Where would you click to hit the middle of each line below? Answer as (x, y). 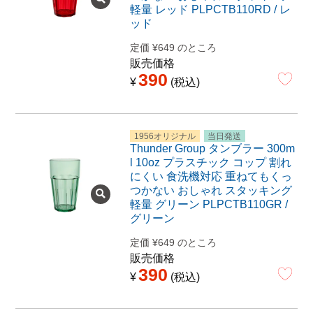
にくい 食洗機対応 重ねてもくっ (211, 176)
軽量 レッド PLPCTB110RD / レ (210, 9)
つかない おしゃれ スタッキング (211, 190)
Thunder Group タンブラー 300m (212, 148)
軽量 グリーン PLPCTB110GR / (209, 204)
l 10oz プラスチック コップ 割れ (210, 162)
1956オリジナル (165, 136)
